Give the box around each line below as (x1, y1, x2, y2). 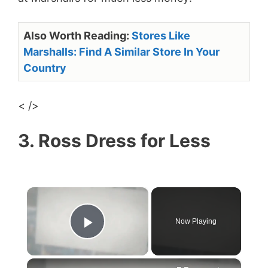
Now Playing (175, 217, 217, 226)
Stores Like (132, 29, 190, 42)
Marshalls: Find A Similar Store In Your (23, 45, 220, 58)
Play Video (87, 228, 176, 250)
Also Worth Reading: (23, 29, 132, 42)
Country (23, 62, 66, 74)
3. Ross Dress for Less (18, 130, 211, 151)
